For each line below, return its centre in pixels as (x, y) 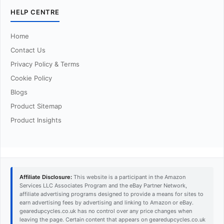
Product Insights (36, 120)
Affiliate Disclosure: (46, 177)
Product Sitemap (36, 106)
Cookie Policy (31, 78)
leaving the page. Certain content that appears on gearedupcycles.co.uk (112, 219)
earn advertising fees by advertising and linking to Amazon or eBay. (106, 202)
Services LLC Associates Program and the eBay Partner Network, (103, 185)
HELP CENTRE (35, 12)
